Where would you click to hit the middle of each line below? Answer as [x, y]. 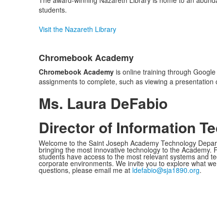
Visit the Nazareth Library [77, 29]
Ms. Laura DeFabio [103, 103]
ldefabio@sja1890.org [166, 170]
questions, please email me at [85, 170]
